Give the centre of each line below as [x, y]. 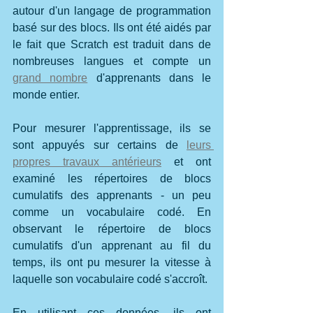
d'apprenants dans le [149, 78]
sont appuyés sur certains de [100, 145]
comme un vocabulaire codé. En [112, 212]
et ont [186, 161]
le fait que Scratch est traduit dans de [112, 44]
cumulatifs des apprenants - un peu [112, 195]
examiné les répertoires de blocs [112, 178]
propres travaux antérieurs [87, 161]
